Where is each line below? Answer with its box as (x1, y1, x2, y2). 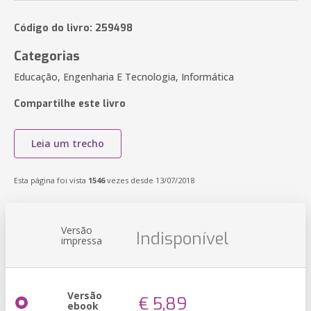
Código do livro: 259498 (14, 22, 133, 35)
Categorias (14, 48, 80, 65)
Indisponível (136, 228, 229, 250)
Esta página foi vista (14, 175, 88, 185)
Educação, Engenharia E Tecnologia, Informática (14, 70, 234, 83)
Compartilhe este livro (14, 97, 126, 110)
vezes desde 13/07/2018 (105, 175, 194, 185)
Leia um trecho (31, 137, 104, 150)
